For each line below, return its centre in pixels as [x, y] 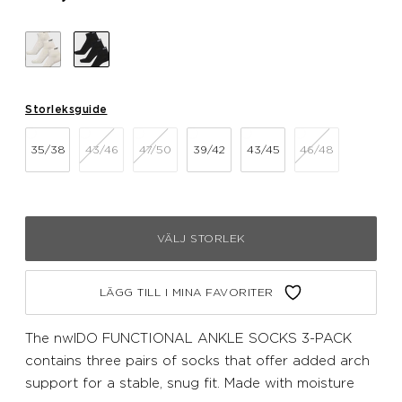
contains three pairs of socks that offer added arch [197, 360]
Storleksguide [66, 109]
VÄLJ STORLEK [201, 239]
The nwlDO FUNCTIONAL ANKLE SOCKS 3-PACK [188, 338]
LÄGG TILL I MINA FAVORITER [186, 293]
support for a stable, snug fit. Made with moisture [190, 383]
